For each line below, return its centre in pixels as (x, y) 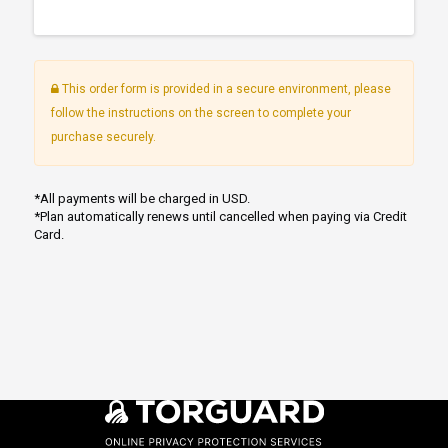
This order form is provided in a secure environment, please (225, 89)
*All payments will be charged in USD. (142, 199)
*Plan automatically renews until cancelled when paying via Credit (220, 217)
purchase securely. (103, 137)
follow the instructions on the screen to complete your (201, 113)
